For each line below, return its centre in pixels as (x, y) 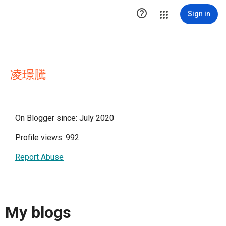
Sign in (199, 14)
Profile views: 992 (47, 137)
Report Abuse (39, 157)
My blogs (38, 213)
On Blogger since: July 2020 (65, 118)
